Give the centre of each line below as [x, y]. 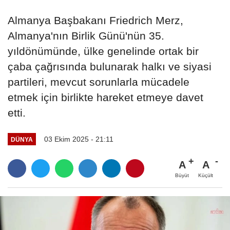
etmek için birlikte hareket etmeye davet [106, 98]
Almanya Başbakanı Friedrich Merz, [95, 21]
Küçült [206, 175]
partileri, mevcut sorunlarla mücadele [99, 82]
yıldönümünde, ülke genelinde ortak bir [103, 51]
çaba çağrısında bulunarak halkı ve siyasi [110, 67]
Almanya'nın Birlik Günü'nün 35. [86, 36]
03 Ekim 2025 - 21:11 [79, 139]
